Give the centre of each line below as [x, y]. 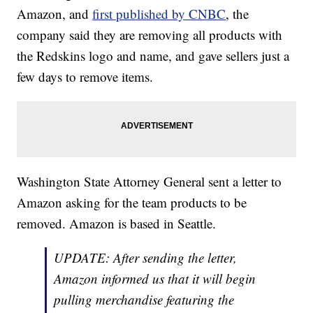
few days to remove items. [85, 77]
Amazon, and [55, 14]
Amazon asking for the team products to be [132, 203]
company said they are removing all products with [150, 35]
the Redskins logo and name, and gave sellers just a [153, 56]
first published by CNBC [159, 14]
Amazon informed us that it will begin [155, 279]
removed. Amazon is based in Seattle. [117, 224]
